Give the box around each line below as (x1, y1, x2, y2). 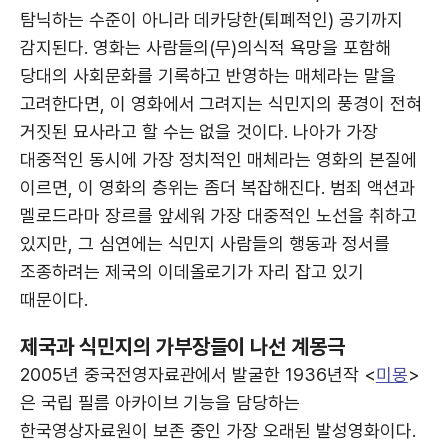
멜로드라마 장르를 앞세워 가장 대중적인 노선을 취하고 (20, 205, 417, 226)
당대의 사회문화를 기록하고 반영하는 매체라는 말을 (20, 65, 396, 86)
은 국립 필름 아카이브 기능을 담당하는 (20, 392, 301, 413)
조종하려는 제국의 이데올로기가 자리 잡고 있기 (20, 261, 364, 282)
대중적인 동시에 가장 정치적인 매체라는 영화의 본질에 (20, 149, 417, 170)
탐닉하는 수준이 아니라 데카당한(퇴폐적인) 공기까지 (20, 9, 403, 30)
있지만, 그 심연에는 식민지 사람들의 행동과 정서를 (20, 233, 390, 254)
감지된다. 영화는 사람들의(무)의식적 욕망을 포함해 (20, 37, 391, 58)
